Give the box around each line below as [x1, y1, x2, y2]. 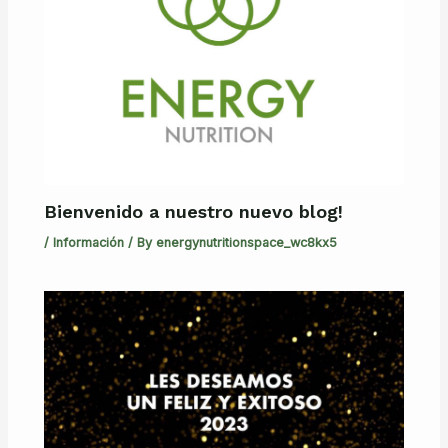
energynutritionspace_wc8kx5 [156, 234, 338, 250]
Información [53, 234, 125, 250]
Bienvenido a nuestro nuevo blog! [44, 200, 344, 222]
